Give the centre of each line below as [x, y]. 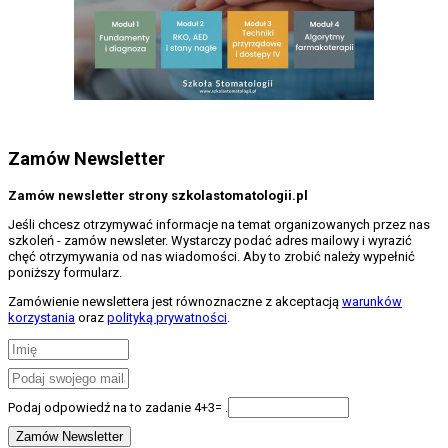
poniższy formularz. [65, 272]
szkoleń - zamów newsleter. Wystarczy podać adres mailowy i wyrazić [210, 240]
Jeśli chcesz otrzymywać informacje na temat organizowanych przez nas [219, 224]
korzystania [41, 317]
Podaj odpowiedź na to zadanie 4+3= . [118, 407]
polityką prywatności [167, 317]
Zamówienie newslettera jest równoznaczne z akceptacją [175, 301]
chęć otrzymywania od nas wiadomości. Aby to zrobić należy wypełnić [211, 256]
